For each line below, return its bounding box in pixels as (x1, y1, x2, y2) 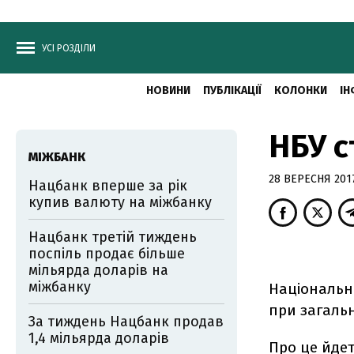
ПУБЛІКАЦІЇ (202, 84, 262, 97)
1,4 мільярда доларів (28, 330, 169, 347)
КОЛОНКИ (273, 84, 327, 97)
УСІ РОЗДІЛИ (42, 43, 96, 54)
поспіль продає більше (28, 245, 185, 262)
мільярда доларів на (28, 262, 168, 279)
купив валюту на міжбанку (28, 194, 212, 211)
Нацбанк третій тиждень (28, 228, 197, 246)
